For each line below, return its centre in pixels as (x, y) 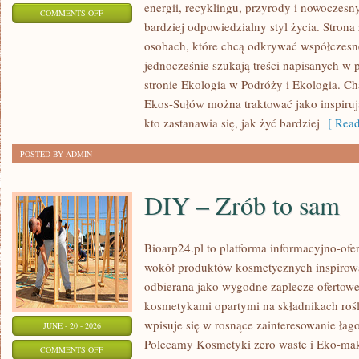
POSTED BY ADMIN (56, 154)
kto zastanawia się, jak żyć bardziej (232, 123)
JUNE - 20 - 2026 (72, 325)
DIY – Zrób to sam (242, 205)
